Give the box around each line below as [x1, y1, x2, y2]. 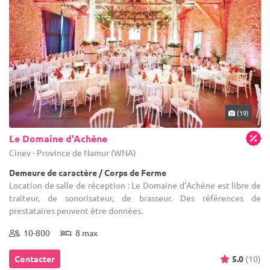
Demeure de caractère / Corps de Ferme [9, 166, 166, 178]
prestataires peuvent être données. [9, 204, 143, 216]
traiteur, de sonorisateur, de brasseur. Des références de [9, 192, 261, 203]
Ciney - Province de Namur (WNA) [9, 146, 136, 158]
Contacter [14, 253, 55, 264]
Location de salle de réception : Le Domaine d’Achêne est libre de [9, 179, 261, 190]
